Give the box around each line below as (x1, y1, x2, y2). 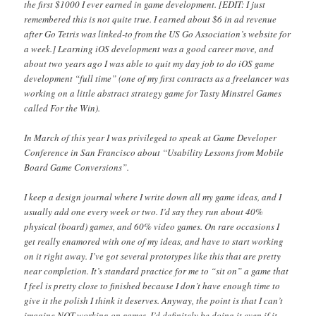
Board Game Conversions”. (24, 160, 130, 174)
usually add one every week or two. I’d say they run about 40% (24, 205, 264, 218)
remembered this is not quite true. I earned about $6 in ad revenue (24, 12, 277, 25)
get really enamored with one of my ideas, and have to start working (24, 235, 284, 248)
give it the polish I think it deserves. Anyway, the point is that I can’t (24, 294, 284, 307)
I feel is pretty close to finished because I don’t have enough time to (24, 279, 281, 292)
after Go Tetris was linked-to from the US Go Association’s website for (24, 27, 291, 40)
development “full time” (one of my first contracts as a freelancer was (24, 71, 290, 85)
